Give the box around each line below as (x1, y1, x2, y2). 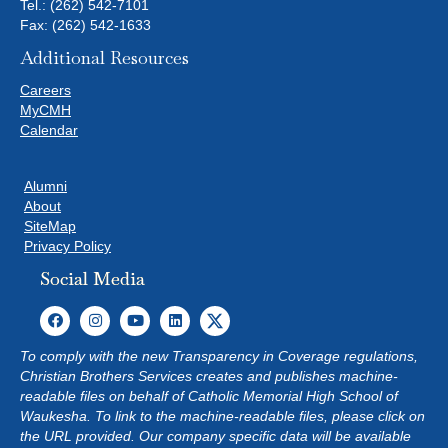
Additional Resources (20, 45, 189, 69)
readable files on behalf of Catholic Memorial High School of (20, 387, 398, 404)
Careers (20, 81, 71, 98)
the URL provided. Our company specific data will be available (20, 427, 411, 444)
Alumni (24, 177, 67, 194)
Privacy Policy (24, 237, 111, 254)
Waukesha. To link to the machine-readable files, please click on (20, 407, 425, 424)
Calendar (20, 121, 78, 138)
